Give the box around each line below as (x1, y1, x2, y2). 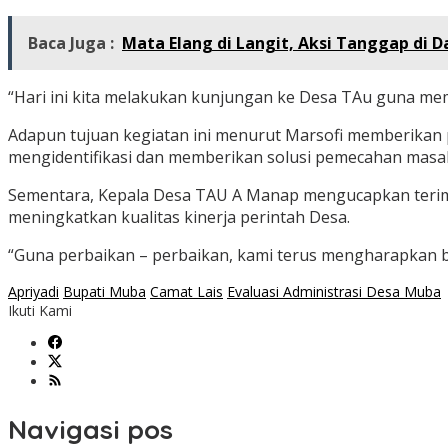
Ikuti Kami (8, 301, 72, 321)
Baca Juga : (28, 32, 114, 55)
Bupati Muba (63, 282, 146, 302)
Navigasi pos (8, 412, 173, 446)
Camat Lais (150, 282, 223, 302)
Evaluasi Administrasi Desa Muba (227, 282, 441, 302)
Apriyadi (8, 282, 59, 302)
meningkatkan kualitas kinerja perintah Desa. (8, 206, 350, 229)
